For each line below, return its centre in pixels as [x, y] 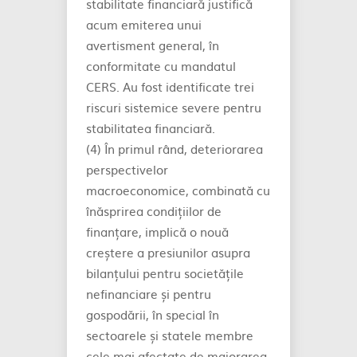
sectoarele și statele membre [170, 335]
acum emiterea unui [144, 24]
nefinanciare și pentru [149, 294]
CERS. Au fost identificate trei [170, 86]
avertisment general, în [153, 45]
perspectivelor [127, 169]
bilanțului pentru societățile [165, 273]
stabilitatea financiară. [151, 128]
